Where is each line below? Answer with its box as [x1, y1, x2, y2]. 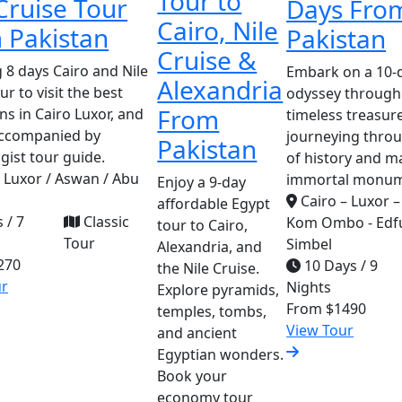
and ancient [157, 323, 238, 343]
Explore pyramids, [157, 280, 280, 300]
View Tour [286, 319, 354, 340]
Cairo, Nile [157, 13, 279, 48]
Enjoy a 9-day [157, 172, 247, 192]
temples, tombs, [157, 301, 267, 321]
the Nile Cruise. [157, 258, 260, 278]
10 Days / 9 [301, 255, 379, 275]
